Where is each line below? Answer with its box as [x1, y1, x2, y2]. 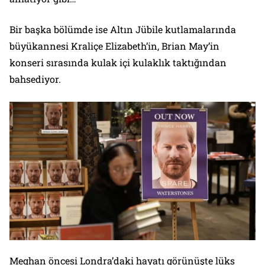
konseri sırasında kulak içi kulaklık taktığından [9, 56, 227, 69]
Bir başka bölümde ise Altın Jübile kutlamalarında [9, 22, 236, 35]
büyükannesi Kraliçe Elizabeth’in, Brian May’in [9, 39, 219, 52]
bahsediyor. [9, 72, 61, 85]
